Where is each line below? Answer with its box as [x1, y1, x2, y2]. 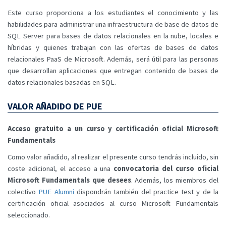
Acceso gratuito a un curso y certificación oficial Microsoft [8, 124, 218, 133]
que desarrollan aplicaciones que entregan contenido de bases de [8, 66, 218, 76]
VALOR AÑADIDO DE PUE [8, 100, 102, 112]
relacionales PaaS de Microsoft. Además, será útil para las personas [8, 54, 218, 64]
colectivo [8, 187, 39, 196]
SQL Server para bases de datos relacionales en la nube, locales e [8, 31, 218, 41]
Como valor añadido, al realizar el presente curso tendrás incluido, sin [8, 152, 218, 161]
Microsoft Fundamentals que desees [8, 175, 131, 185]
